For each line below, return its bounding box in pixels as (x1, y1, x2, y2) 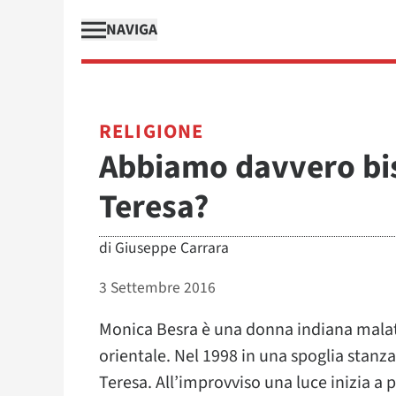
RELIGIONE (99, 118, 204, 146)
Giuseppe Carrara (115, 237, 229, 259)
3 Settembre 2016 (99, 277, 216, 299)
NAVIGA (106, 19, 157, 41)
